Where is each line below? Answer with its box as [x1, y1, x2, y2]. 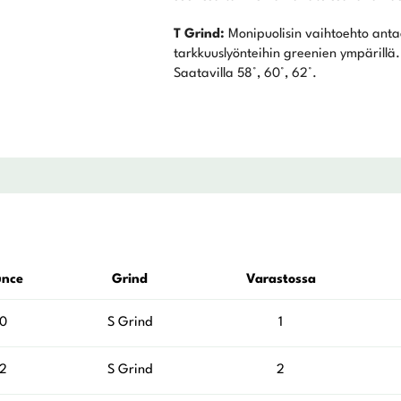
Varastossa [245, 273, 316, 287]
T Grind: [173, 28, 225, 42]
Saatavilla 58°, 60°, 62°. [173, 67, 317, 81]
